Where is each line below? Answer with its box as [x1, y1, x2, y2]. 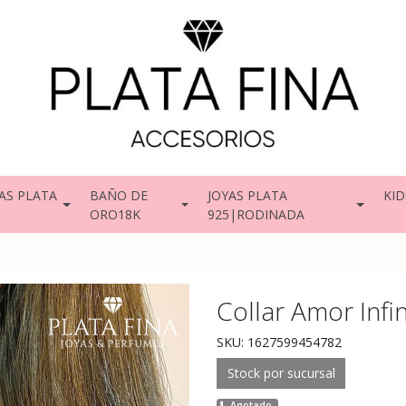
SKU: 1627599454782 [217, 333, 342, 352]
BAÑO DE [89, 186, 148, 204]
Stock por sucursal [227, 364, 335, 382]
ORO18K [89, 205, 140, 223]
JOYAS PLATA [208, 186, 288, 204]
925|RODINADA [208, 205, 305, 223]
